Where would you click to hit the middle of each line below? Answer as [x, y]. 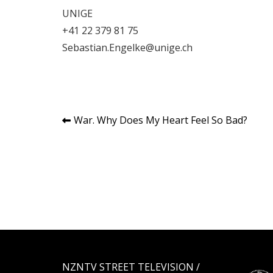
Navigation [102, 123]
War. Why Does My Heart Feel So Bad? [161, 120]
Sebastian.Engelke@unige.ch [127, 48]
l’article [90, 163]
